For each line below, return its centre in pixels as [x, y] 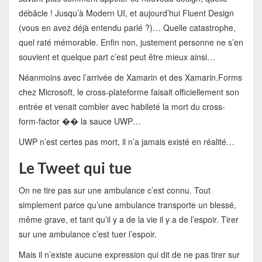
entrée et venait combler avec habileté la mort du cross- [122, 107]
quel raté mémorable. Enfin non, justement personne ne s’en [131, 42]
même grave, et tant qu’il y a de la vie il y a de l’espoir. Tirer [128, 220]
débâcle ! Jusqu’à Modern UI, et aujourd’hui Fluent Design [126, 13]
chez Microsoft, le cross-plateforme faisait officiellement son [129, 92]
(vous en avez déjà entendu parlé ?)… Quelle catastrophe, [127, 28]
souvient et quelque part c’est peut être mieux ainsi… [117, 57]
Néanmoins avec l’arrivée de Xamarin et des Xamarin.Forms [130, 77]
